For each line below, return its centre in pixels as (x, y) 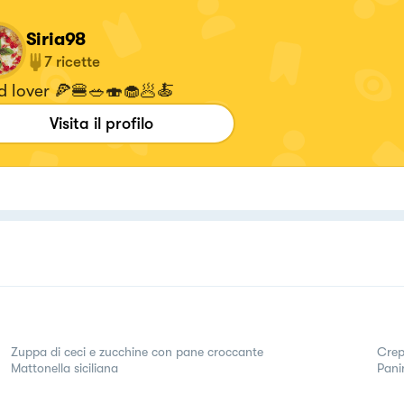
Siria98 (56, 39)
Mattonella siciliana (64, 368)
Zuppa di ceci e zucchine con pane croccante (137, 352)
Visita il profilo (101, 124)
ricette (78, 62)
